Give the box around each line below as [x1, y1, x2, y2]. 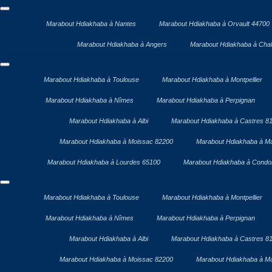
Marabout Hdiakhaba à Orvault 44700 [158, 19, 270, 27]
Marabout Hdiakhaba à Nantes [46, 19, 136, 27]
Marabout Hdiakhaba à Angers [76, 40, 167, 48]
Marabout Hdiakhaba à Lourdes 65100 [47, 158, 160, 166]
